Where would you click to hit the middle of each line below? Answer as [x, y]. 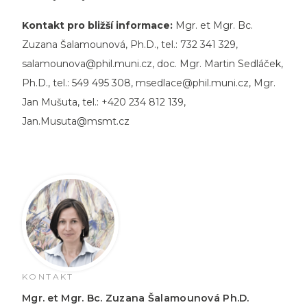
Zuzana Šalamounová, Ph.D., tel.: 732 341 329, [130, 44]
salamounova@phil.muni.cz [87, 63]
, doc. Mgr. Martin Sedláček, [218, 63]
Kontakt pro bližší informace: [99, 25]
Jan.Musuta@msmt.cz [76, 121]
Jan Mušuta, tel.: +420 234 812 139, [104, 102]
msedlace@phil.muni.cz [192, 83]
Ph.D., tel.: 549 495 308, [79, 83]
